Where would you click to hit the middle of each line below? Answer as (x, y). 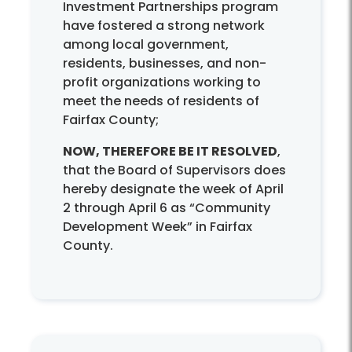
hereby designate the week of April (173, 189)
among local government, (146, 44)
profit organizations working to (162, 82)
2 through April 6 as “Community (167, 207)
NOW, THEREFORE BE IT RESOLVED (170, 151)
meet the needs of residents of (161, 101)
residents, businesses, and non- (165, 63)
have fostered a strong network (164, 25)
